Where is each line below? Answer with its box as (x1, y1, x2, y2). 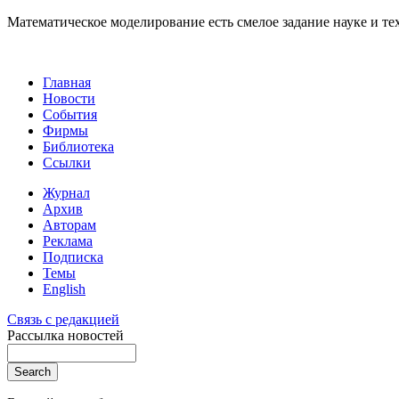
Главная (43, 75, 91, 90)
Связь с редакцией (7, 312, 119, 327)
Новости (43, 91, 95, 106)
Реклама (43, 233, 93, 248)
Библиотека (43, 139, 114, 154)
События (43, 107, 97, 122)
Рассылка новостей (7, 328, 124, 343)
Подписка (43, 249, 103, 265)
